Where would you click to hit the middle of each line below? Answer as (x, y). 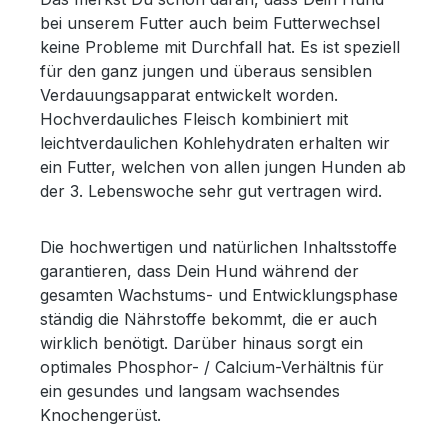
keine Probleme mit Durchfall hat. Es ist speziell (220, 46)
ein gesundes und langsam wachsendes (190, 390)
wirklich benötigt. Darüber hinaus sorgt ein (201, 342)
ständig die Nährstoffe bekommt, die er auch (208, 318)
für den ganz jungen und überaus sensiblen (206, 70)
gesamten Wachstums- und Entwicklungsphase (219, 294)
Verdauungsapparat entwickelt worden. (189, 94)
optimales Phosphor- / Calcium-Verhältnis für (212, 366)
